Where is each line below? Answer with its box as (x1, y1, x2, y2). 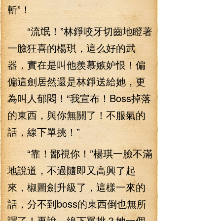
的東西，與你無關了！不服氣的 (7, 108, 146, 122)
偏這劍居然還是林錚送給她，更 (7, 74, 146, 88)
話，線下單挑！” (7, 124, 80, 139)
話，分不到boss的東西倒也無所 (7, 196, 147, 211)
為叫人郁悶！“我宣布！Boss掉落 (7, 91, 151, 105)
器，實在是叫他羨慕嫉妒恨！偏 (7, 57, 146, 72)
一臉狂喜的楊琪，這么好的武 (7, 40, 136, 55)
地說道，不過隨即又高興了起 (7, 163, 136, 177)
